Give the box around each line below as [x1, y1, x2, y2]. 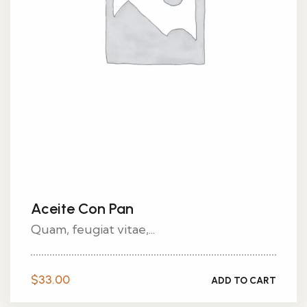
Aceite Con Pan [31, 199, 134, 218]
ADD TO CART [211, 274, 276, 286]
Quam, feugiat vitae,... [31, 221, 155, 237]
